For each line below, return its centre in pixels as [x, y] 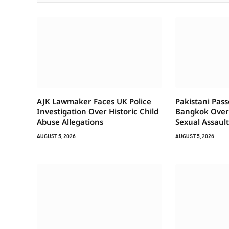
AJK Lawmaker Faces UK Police [94, 101]
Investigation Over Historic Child [98, 112]
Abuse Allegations [70, 122]
